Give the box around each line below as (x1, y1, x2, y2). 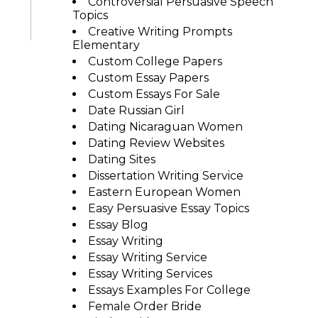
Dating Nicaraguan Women (87, 120, 243, 133)
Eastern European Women (87, 185, 241, 199)
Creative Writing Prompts (87, 25, 232, 38)
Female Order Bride (87, 300, 202, 313)
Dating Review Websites (87, 136, 224, 150)
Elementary (72, 38, 140, 52)
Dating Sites (87, 153, 155, 166)
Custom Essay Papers (87, 71, 209, 84)
